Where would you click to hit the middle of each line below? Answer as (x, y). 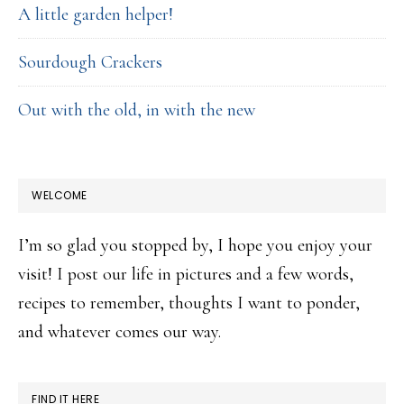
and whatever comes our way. (119, 332)
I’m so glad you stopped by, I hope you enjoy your (195, 245)
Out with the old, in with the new (137, 110)
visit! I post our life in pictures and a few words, (186, 274)
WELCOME (60, 195)
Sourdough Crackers (90, 62)
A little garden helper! (96, 14)
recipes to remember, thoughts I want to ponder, (189, 303)
